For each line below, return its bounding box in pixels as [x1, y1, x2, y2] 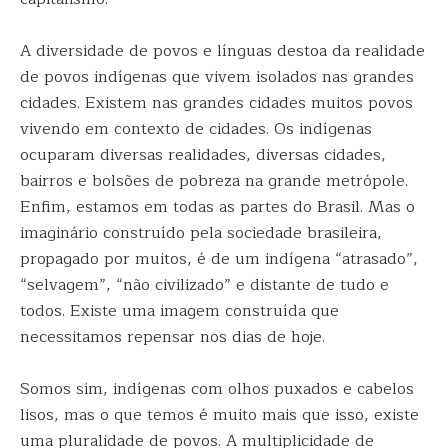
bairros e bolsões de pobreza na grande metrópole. [20, 168, 408, 194]
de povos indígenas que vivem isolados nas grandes [20, 64, 414, 90]
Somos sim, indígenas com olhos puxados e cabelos [20, 376, 414, 402]
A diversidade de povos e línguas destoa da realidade [20, 38, 425, 64]
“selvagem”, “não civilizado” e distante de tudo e [20, 272, 389, 298]
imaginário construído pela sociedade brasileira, [20, 220, 382, 246]
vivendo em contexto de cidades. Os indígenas [20, 116, 372, 142]
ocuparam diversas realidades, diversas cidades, [20, 142, 386, 168]
